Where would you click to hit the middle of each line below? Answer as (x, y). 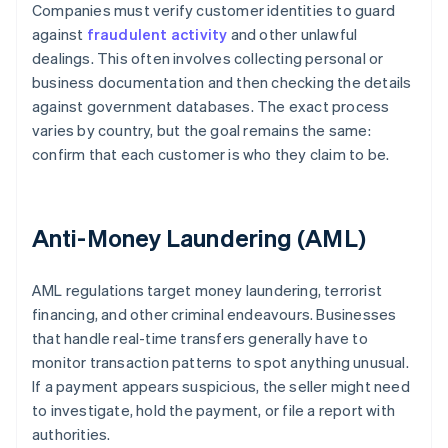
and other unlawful (292, 34)
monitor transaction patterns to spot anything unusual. (220, 362)
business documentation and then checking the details (222, 82)
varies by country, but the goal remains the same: (201, 130)
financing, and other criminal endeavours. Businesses (214, 314)
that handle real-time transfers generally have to (200, 338)
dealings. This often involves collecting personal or (208, 58)
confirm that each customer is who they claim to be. (211, 154)
